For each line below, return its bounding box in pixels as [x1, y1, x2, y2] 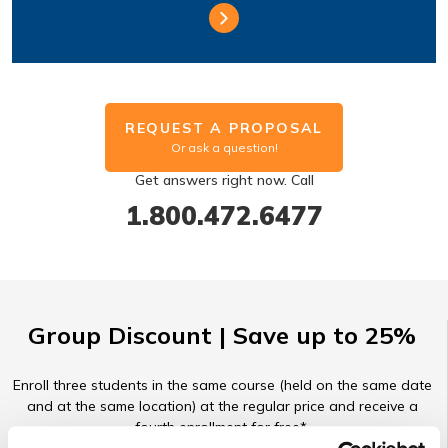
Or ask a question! [170, 140, 278, 155]
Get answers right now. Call [134, 171, 314, 189]
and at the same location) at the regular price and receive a [26, 397, 418, 415]
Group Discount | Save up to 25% [28, 320, 416, 350]
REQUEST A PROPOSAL [124, 119, 324, 137]
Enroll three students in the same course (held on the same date [12, 376, 432, 394]
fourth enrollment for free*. [135, 418, 309, 436]
